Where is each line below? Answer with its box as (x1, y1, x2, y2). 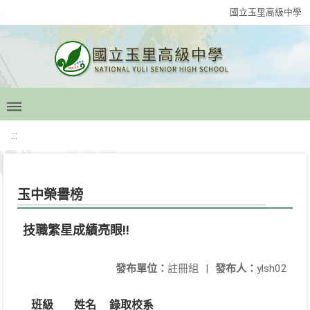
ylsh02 (257, 262, 287, 275)
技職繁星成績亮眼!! (23, 223, 129, 237)
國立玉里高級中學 (230, 7, 302, 17)
